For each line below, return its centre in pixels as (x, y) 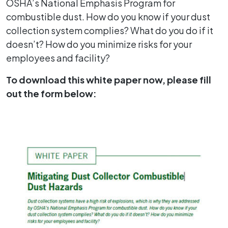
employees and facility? (58, 58)
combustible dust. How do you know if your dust (108, 17)
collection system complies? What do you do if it (110, 31)
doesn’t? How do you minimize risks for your (99, 44)
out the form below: (51, 94)
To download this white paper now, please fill (109, 80)
